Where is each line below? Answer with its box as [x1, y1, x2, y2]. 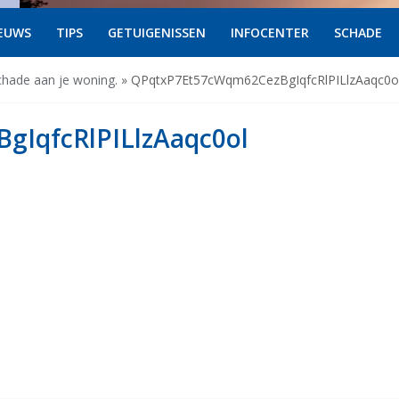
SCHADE [333, 24, 382, 42]
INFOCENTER [230, 24, 309, 42]
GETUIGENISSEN [107, 24, 206, 42]
